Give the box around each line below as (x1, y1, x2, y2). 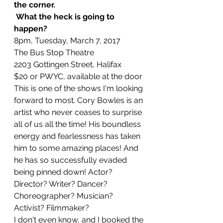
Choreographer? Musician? (14, 191, 115, 201)
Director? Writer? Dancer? (14, 179, 110, 189)
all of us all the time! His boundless (14, 119, 143, 129)
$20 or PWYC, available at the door (14, 72, 142, 81)
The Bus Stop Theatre (14, 48, 94, 57)
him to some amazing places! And (14, 143, 140, 153)
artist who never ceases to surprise (14, 108, 144, 117)
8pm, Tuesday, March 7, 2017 (14, 36, 120, 45)
